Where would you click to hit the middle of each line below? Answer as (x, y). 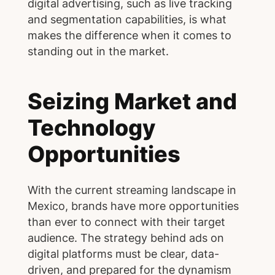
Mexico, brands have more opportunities (133, 206)
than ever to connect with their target (126, 222)
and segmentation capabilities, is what (127, 20)
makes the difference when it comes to (129, 36)
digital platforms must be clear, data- (123, 254)
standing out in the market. (98, 52)
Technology (91, 128)
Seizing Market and (132, 102)
